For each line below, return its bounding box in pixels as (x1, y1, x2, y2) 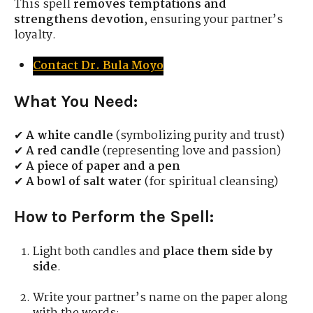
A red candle (26, 142, 100, 161)
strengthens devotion (14, 10, 144, 29)
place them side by (163, 242, 273, 261)
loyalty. (14, 25, 56, 45)
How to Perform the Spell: (14, 207, 214, 227)
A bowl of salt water (26, 173, 142, 192)
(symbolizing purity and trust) (113, 126, 284, 146)
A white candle (26, 126, 113, 146)
